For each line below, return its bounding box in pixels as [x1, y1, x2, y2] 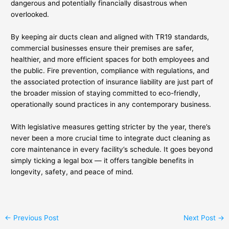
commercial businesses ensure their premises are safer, [11, 44, 194, 53]
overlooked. [11, 10, 50, 19]
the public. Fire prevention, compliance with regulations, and [11, 66, 210, 75]
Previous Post [11, 213, 59, 222]
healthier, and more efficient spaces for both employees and [11, 55, 210, 64]
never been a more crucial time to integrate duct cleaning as [11, 133, 211, 142]
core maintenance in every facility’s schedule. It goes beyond [11, 145, 213, 153]
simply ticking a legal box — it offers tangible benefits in [11, 156, 194, 165]
